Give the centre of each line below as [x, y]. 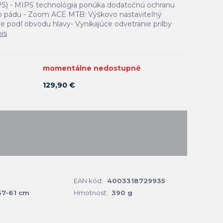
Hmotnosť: [91, 193]
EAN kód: [88, 181]
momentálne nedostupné [92, 68]
